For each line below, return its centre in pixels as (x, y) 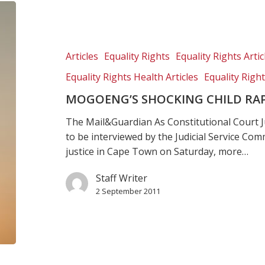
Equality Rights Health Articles (132, 77)
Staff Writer (122, 178)
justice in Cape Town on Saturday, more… (157, 151)
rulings (33, 67)
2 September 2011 (128, 191)
